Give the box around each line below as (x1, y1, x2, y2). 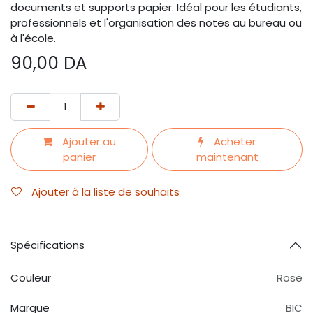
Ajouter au (59, 134, 117, 149)
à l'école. (10, 31, 56, 45)
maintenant (196, 150, 259, 164)
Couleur (10, 270, 51, 285)
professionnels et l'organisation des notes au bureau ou (10, 15, 302, 30)
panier (63, 150, 96, 164)
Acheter (211, 134, 256, 149)
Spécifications (10, 238, 85, 252)
